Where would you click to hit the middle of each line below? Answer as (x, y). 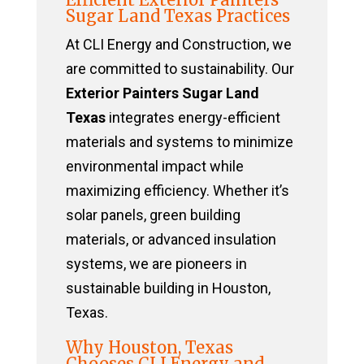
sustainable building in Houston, (168, 288)
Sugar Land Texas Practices (178, 16)
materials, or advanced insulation (171, 240)
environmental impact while (154, 167)
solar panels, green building (153, 215)
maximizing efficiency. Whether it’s (177, 191)
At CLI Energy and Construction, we (178, 45)
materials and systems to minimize (179, 142)
